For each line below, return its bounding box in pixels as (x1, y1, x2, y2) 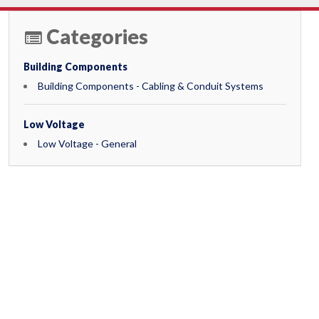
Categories (46, 24, 148, 48)
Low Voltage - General (37, 137, 137, 150)
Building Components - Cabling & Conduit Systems (37, 80, 263, 92)
